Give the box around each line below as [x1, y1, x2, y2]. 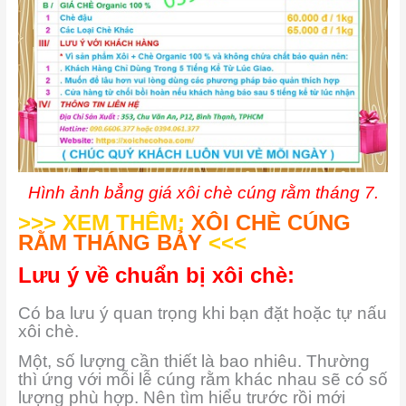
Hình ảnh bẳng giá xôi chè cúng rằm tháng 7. [27, 182, 379, 202]
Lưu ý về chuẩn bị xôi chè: [17, 262, 295, 287]
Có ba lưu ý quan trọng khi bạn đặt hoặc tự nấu [17, 303, 387, 323]
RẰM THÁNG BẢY [17, 230, 202, 256]
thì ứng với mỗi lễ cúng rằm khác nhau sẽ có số [17, 370, 388, 390]
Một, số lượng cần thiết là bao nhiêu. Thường [17, 352, 370, 372]
